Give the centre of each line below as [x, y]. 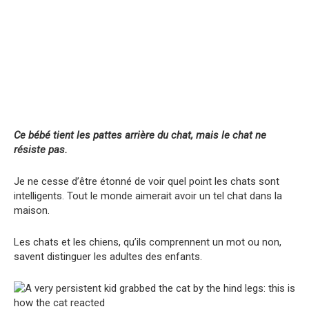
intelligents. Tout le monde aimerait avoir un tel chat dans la [148, 196]
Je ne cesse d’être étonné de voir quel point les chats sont [147, 181]
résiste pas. [41, 149]
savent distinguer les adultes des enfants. [108, 256]
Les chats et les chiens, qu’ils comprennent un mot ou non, [148, 242]
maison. [32, 210]
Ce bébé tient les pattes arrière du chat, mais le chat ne [140, 135]
